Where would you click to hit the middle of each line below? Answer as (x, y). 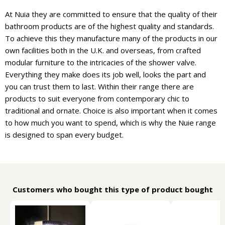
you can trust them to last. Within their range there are (99, 86)
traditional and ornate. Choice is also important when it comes (111, 110)
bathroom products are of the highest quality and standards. (109, 26)
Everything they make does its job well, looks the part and (105, 74)
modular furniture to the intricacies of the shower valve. (101, 62)
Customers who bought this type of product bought (113, 189)
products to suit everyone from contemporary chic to (97, 98)
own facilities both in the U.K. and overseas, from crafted (103, 50)
